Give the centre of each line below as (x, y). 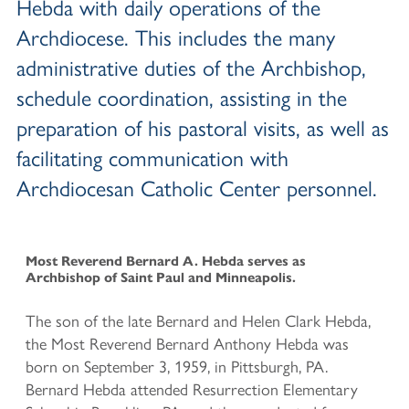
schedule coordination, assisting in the (182, 96)
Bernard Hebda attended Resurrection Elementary (192, 388)
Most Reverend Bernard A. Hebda (135, 261)
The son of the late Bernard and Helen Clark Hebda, (198, 320)
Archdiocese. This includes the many (176, 36)
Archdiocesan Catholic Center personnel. (197, 187)
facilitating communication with (152, 157)
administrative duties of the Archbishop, (191, 66)
